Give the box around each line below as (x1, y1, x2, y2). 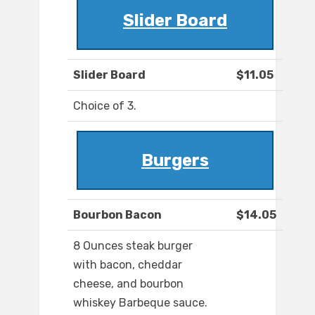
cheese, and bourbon (73, 277, 184, 291)
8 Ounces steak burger (73, 239, 193, 253)
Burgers (141, 150, 209, 171)
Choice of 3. (73, 99, 136, 113)
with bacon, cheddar (73, 258, 182, 272)
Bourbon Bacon (73, 208, 162, 222)
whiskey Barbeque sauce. (73, 296, 207, 310)
